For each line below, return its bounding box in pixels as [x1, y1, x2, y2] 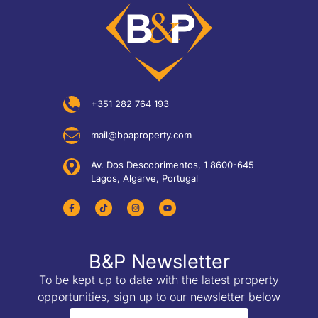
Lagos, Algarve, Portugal [91, 172, 198, 184]
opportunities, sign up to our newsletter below [38, 289, 280, 304]
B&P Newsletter [88, 249, 230, 273]
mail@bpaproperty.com [91, 129, 192, 141]
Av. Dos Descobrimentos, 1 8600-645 [91, 158, 254, 170]
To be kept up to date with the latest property [39, 272, 279, 287]
